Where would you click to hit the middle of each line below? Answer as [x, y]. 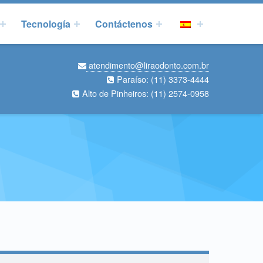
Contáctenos [124, 24]
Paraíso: [133, 79]
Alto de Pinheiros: [114, 93]
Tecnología [46, 24]
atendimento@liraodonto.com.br [148, 65]
